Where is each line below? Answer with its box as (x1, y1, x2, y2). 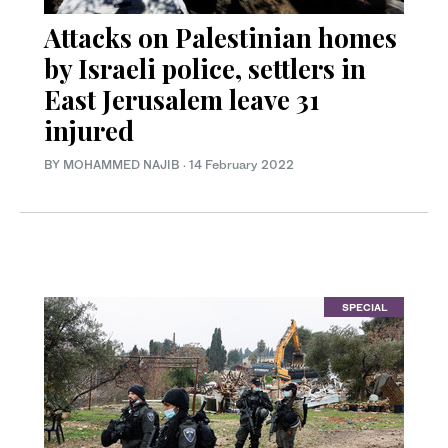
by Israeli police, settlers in (44, 50, 366, 86)
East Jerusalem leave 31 (44, 81, 320, 117)
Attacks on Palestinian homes (44, 19, 397, 55)
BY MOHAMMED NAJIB (44, 156, 183, 172)
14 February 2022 (189, 156, 294, 172)
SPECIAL (341, 301, 387, 314)
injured (44, 112, 134, 148)
